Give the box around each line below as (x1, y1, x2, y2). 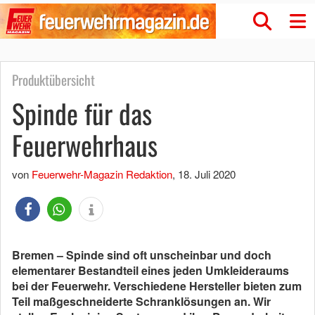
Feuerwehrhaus (12, 125, 157, 165)
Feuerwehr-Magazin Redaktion (32, 167, 172, 181)
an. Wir (231, 293, 271, 309)
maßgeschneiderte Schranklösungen (33, 293, 231, 309)
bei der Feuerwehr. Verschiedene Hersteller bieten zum (12, 278, 302, 294)
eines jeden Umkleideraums (139, 262, 289, 278)
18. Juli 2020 (178, 167, 236, 181)
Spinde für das (12, 94, 152, 133)
